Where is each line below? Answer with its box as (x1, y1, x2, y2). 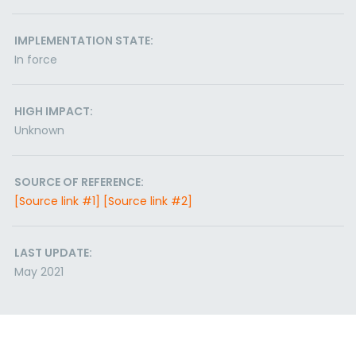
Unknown (14, 122, 64, 138)
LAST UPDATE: (14, 245, 92, 261)
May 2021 (14, 264, 64, 280)
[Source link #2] (103, 193, 192, 209)
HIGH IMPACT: (14, 103, 93, 119)
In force (14, 52, 57, 68)
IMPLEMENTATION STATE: (14, 33, 153, 48)
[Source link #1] (14, 193, 100, 209)
